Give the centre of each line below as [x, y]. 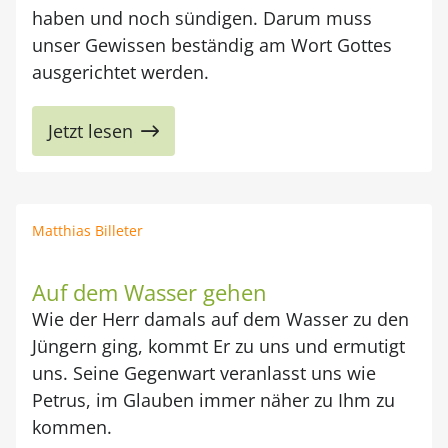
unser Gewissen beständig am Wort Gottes [212, 45]
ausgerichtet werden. [120, 72]
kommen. [72, 427]
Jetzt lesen [90, 131]
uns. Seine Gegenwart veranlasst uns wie [204, 373]
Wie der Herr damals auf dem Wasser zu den [220, 319]
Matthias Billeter [87, 230]
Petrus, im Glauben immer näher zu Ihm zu [213, 400]
